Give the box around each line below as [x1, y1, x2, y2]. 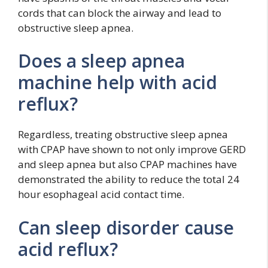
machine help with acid [18, 70, 217, 95]
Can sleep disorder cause [18, 215, 234, 240]
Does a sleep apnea [18, 48, 185, 73]
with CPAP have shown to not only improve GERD [18, 142, 246, 156]
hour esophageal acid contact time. [18, 187, 184, 201]
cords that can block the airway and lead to [18, 5, 221, 20]
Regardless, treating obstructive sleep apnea [18, 127, 228, 141]
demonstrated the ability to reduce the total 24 [18, 172, 239, 186]
